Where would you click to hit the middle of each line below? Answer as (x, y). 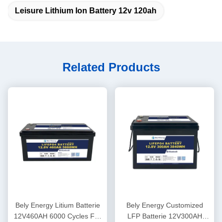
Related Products (111, 67)
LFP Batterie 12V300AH (165, 216)
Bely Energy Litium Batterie (57, 205)
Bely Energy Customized (165, 205)
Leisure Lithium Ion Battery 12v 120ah (86, 11)
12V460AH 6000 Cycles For (57, 216)
